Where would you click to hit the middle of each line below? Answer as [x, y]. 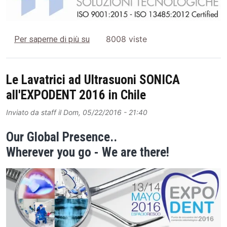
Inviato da [24, 112]
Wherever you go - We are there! [88, 152]
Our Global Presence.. [62, 137]
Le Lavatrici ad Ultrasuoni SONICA [93, 80]
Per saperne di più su [52, 39]
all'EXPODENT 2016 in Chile [76, 95]
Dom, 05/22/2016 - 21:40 [105, 112]
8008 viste [126, 39]
